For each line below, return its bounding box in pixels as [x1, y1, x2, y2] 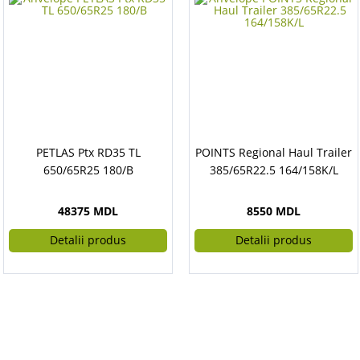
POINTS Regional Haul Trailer [195, 145, 352, 160]
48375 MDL [58, 203, 118, 219]
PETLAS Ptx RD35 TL [35, 145, 141, 160]
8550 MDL [247, 203, 301, 219]
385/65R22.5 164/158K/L [209, 162, 338, 178]
